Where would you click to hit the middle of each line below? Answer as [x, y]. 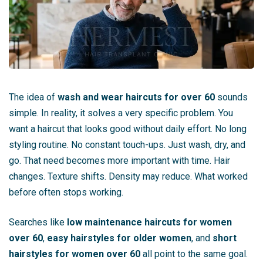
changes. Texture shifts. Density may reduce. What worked [128, 176]
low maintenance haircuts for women [149, 222]
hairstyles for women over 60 [75, 254]
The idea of [33, 97]
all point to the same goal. [194, 254]
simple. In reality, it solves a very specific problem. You [121, 113]
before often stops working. [66, 192]
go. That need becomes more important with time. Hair [119, 160]
